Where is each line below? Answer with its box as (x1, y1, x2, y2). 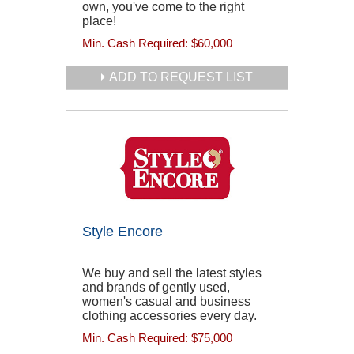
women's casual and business (82, 295, 250, 309)
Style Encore (82, 224, 163, 240)
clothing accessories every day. (82, 309, 257, 323)
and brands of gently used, (82, 281, 230, 295)
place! (82, 14, 116, 28)
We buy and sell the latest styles (82, 266, 262, 281)
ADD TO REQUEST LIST (109, 70, 253, 85)
